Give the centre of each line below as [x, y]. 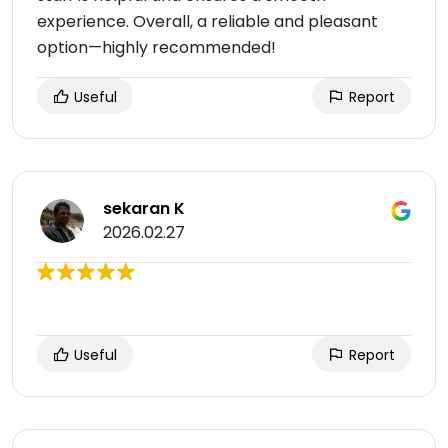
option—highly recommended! [156, 48]
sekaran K [144, 209]
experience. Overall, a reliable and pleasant [207, 22]
